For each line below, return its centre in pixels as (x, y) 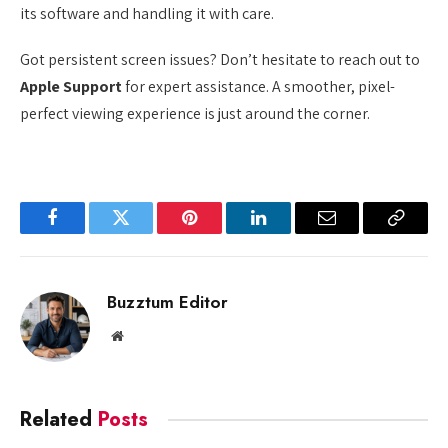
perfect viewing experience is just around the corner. (195, 114)
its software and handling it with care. (147, 14)
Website (144, 334)
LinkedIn (289, 232)
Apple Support (71, 87)
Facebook (85, 232)
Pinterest (220, 232)
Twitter (145, 232)
